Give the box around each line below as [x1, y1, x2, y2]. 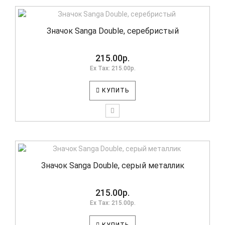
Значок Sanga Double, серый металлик [41, 161, 184, 170]
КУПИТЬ [100, 87, 129, 94]
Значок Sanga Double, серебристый [46, 26, 179, 36]
